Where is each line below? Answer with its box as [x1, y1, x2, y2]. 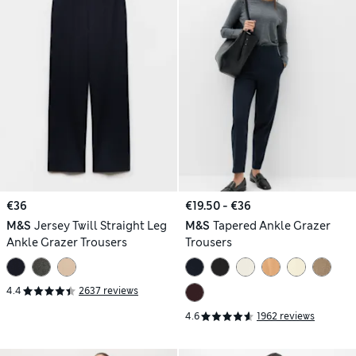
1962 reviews [257, 310, 315, 323]
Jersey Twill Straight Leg [33, 218, 167, 233]
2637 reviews [79, 284, 138, 298]
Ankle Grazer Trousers [6, 234, 127, 250]
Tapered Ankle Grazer [212, 218, 331, 233]
